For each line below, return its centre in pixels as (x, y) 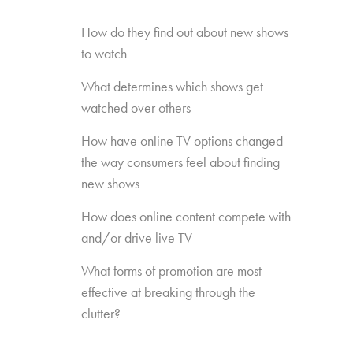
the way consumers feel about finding (181, 162)
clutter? (101, 313)
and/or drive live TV (137, 237)
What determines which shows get (173, 86)
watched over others (136, 107)
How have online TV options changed (182, 140)
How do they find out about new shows (185, 32)
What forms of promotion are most (172, 270)
